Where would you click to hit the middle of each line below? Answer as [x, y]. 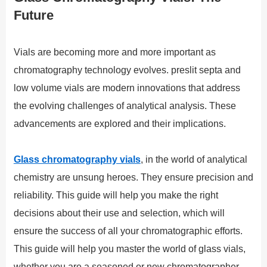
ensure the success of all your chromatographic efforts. [128, 231]
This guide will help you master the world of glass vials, [129, 249]
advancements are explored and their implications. [119, 123]
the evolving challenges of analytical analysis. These [125, 105]
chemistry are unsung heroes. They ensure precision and [133, 177]
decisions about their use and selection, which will [119, 213]
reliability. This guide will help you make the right [116, 195]
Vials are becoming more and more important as [114, 52]
